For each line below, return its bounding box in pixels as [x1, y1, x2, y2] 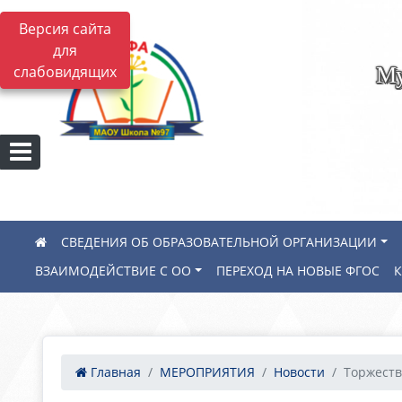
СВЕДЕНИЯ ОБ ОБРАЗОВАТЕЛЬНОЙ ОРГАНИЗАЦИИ [61, 233, 377, 250]
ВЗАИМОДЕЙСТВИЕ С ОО [35, 262, 191, 279]
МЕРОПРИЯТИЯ [160, 363, 255, 380]
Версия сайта [19, 19, 111, 39]
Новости [274, 363, 325, 380]
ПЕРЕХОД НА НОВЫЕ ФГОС [216, 262, 380, 279]
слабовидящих [13, 62, 117, 82]
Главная [87, 363, 141, 380]
